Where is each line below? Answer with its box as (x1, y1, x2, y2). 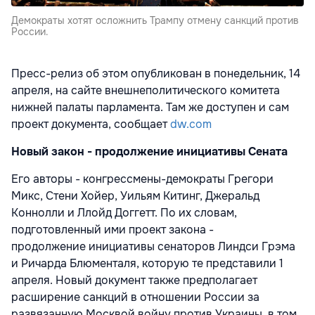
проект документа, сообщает (11, 116, 170, 131)
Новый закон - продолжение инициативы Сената (11, 143, 288, 159)
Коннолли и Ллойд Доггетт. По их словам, (11, 205, 237, 220)
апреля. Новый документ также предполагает (11, 272, 257, 288)
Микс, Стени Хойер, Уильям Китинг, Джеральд (11, 188, 259, 203)
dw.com (170, 116, 212, 131)
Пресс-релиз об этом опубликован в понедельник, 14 (11, 65, 300, 81)
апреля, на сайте (11, 82, 102, 98)
